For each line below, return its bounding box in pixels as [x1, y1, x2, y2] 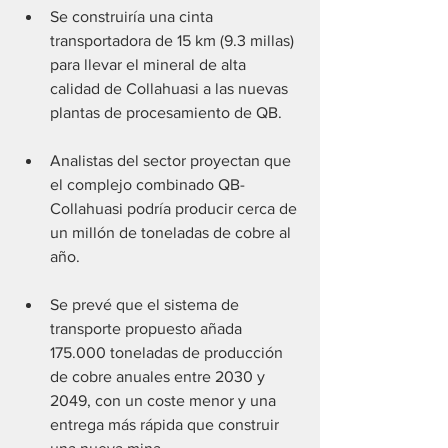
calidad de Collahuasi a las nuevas [50, 80, 292, 98]
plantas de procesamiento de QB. [50, 104, 282, 122]
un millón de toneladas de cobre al [50, 224, 295, 242]
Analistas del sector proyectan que [50, 152, 295, 170]
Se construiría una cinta [50, 8, 217, 26]
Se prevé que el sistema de [50, 296, 243, 314]
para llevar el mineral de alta [50, 56, 250, 74]
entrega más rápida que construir [50, 416, 283, 434]
